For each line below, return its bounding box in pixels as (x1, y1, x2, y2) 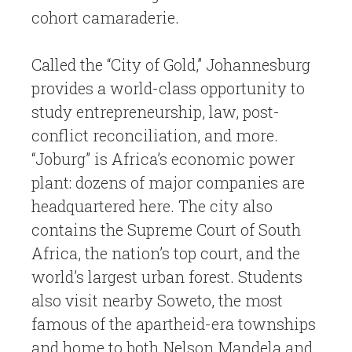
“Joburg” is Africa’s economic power (31, 148, 295, 169)
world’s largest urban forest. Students (31, 266, 302, 287)
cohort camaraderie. (31, 7, 179, 27)
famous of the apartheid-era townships (31, 313, 316, 334)
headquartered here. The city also (31, 196, 273, 216)
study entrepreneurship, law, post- (31, 101, 280, 122)
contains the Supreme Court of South (31, 219, 301, 240)
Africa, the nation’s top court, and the (31, 243, 300, 263)
